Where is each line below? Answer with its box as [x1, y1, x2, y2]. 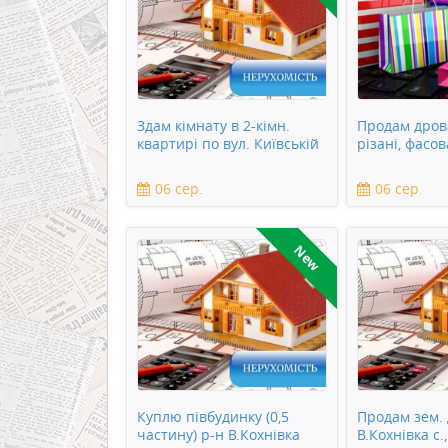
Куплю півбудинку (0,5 [137, 407, 289, 427]
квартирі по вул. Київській [137, 134, 319, 154]
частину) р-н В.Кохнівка [137, 425, 300, 445]
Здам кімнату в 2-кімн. [137, 116, 290, 136]
